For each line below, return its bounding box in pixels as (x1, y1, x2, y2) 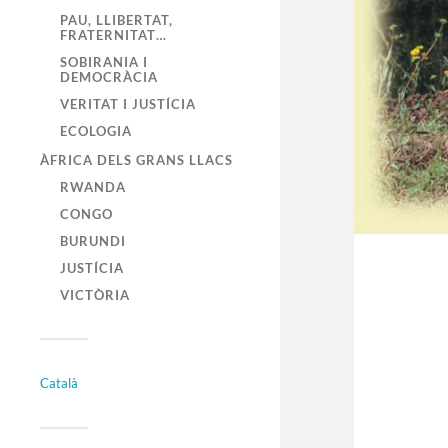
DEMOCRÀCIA (60, 69, 158, 86)
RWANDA (60, 179, 126, 196)
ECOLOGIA (60, 123, 132, 140)
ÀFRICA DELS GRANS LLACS (40, 152, 233, 169)
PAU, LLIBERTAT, (60, 12, 173, 29)
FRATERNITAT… (60, 27, 167, 44)
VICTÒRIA (60, 287, 130, 304)
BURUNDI (60, 233, 126, 250)
